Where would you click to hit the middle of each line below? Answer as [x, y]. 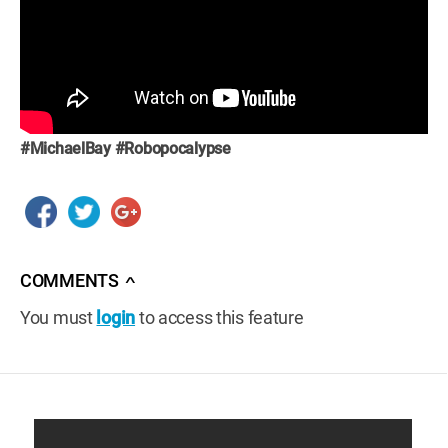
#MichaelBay [65, 148]
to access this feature [219, 317]
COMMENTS [69, 281]
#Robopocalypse [172, 148]
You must [58, 317]
